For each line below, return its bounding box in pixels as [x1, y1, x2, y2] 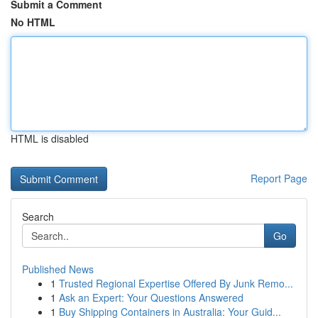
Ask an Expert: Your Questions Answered [59, 290, 243, 305]
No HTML [11, 15, 55, 29]
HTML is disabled [11, 131, 89, 146]
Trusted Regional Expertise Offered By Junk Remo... [59, 276, 293, 290]
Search [22, 209, 54, 224]
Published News [22, 262, 94, 276]
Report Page [251, 171, 307, 185]
